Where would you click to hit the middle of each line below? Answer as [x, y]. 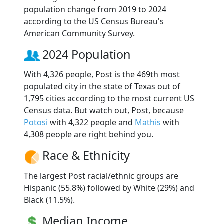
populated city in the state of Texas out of [102, 87]
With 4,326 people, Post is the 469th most [102, 75]
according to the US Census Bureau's [94, 22]
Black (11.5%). [49, 200]
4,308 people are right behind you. [89, 135]
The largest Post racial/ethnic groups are [101, 176]
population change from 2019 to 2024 [95, 10]
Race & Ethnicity [86, 156]
